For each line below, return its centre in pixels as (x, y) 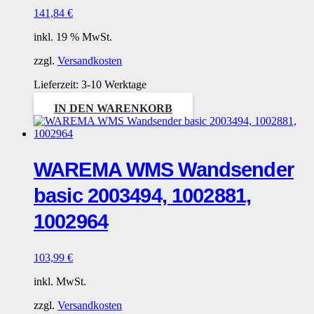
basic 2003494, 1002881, (143, 195)
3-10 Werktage (114, 84)
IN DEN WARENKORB (113, 108)
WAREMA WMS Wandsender (164, 169)
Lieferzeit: (57, 84)
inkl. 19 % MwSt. (73, 36)
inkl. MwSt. (60, 281)
